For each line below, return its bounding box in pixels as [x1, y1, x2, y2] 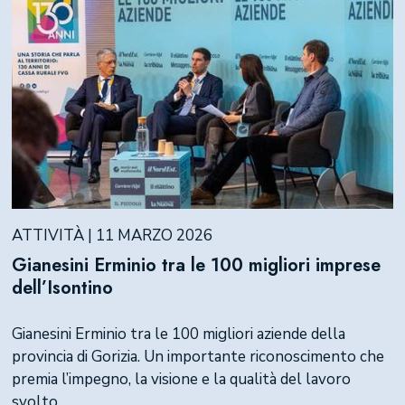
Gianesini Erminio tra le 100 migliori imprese [11, 252, 381, 279]
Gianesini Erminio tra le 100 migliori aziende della [11, 323, 345, 344]
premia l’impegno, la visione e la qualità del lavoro [11, 368, 351, 390]
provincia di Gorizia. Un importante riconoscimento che [11, 345, 384, 367]
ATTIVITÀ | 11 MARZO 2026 [11, 224, 212, 246]
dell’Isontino [11, 275, 113, 302]
